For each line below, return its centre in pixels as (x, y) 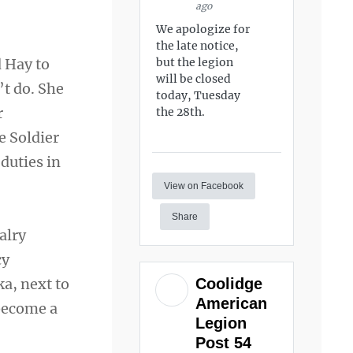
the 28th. (181, 112)
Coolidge (229, 283)
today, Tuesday (199, 95)
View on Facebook (204, 186)
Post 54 (226, 342)
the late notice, (198, 46)
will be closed (194, 79)
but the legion (195, 62)
